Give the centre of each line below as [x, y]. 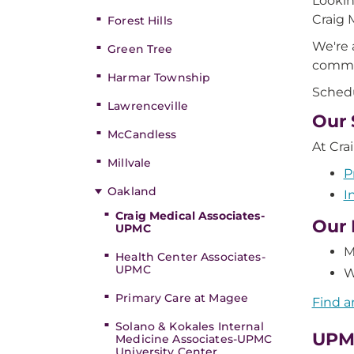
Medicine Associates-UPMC [194, 339]
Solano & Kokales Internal [190, 326]
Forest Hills [140, 21]
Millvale [130, 163]
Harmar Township [159, 77]
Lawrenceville [148, 106]
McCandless [142, 134]
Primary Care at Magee [182, 298]
